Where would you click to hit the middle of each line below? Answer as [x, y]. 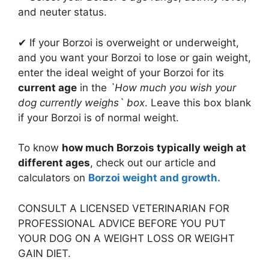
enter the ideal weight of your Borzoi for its [121, 72]
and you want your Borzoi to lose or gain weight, [134, 57]
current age [47, 87]
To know [40, 148]
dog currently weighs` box [81, 102]
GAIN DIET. [44, 253]
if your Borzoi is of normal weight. [98, 117]
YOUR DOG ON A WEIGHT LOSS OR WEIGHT [126, 238]
